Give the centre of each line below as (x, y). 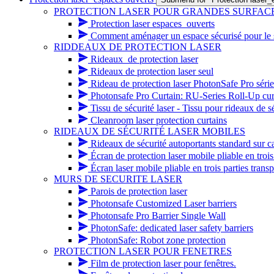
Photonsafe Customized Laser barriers (164, 203)
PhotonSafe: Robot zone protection (158, 240)
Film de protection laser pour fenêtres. (163, 263)
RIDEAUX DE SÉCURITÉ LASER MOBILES (150, 131)
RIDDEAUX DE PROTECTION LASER (138, 47)
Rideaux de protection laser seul (152, 71)
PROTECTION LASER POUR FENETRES (143, 251)
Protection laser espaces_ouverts (153, 24)
